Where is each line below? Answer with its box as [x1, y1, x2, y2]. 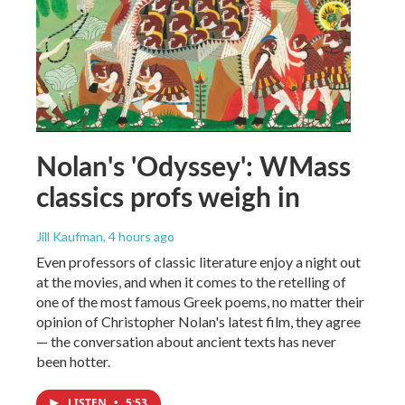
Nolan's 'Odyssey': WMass [36, 146, 351, 184]
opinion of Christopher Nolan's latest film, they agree [36, 312, 361, 330]
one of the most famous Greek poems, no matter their [36, 292, 364, 310]
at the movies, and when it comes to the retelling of [36, 272, 346, 290]
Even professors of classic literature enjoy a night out [36, 252, 361, 270]
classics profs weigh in [36, 176, 300, 215]
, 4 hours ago [103, 228, 174, 244]
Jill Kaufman [36, 228, 103, 244]
